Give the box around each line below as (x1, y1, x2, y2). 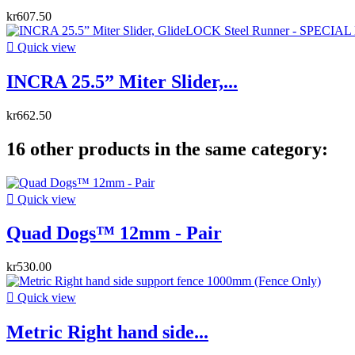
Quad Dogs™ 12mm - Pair (6, 223, 222, 244)
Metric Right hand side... (6, 322, 208, 343)
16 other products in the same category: (6, 138, 328, 159)
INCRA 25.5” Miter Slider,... (6, 71, 238, 92)
